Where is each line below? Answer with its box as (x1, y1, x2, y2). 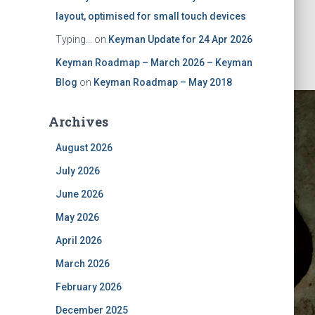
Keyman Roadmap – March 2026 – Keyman (55, 57, 252, 68)
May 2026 (55, 212, 99, 223)
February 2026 (55, 281, 122, 292)
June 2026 (55, 188, 103, 200)
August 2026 (55, 142, 112, 153)
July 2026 (55, 165, 100, 176)
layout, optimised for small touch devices (55, 11, 246, 22)
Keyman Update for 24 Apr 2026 (108, 34, 252, 45)
